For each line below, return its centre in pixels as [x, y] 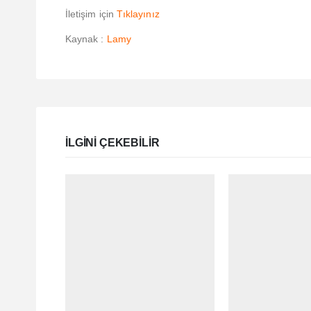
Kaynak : [86, 39]
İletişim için [91, 14]
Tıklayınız [138, 14]
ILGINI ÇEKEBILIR [112, 143]
